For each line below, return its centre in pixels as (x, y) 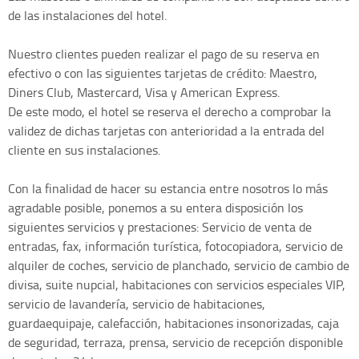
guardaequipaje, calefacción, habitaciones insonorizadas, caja (173, 323)
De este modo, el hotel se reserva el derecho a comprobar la (169, 111)
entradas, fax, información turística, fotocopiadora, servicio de (175, 246)
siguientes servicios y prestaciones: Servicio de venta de (160, 226)
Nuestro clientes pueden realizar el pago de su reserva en (164, 53)
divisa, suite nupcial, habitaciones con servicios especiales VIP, (177, 284)
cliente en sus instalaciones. (84, 149)
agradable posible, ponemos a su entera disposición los (155, 207)
